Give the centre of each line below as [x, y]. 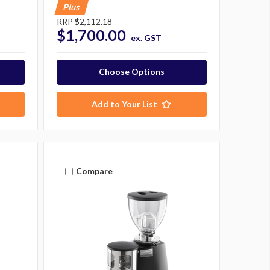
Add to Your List [125, 104]
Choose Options [131, 71]
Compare [94, 171]
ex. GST [146, 37]
